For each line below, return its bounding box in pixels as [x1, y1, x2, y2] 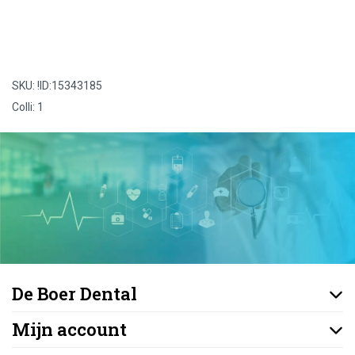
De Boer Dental [12, 281, 137, 305]
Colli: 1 [12, 100, 44, 113]
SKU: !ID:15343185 [12, 78, 102, 92]
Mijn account [12, 317, 127, 341]
